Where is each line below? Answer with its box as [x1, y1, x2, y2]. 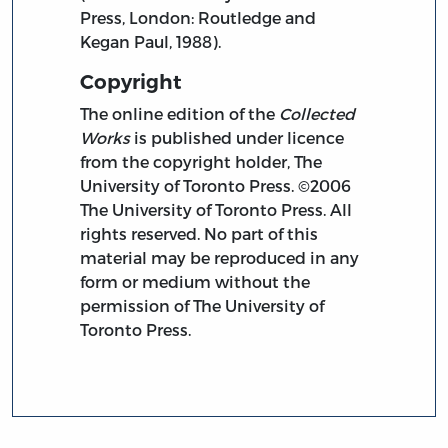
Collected [279, 103, 356, 123]
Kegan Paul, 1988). [80, 31, 222, 51]
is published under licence [130, 127, 345, 147]
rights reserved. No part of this [80, 223, 319, 243]
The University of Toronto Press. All [80, 199, 353, 219]
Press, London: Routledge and [80, 7, 317, 27]
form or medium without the [80, 271, 311, 291]
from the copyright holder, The [80, 151, 323, 171]
